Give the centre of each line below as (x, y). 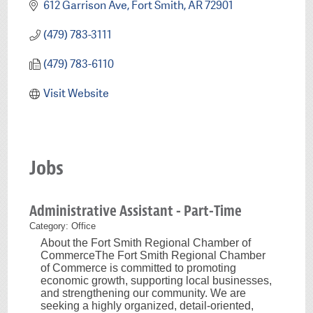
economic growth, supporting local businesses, (156, 281)
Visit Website (76, 93)
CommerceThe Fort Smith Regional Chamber (153, 256)
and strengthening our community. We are (144, 293)
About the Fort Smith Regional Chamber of (146, 243)
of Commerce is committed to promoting (139, 268)
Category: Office (63, 226)
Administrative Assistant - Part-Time (136, 211)
